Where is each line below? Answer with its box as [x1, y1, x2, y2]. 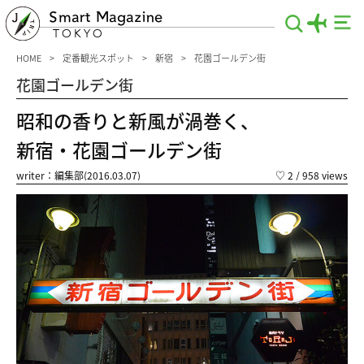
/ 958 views [293, 168, 348, 182]
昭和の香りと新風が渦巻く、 [16, 106, 259, 134]
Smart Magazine [49, 7, 162, 27]
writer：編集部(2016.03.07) [16, 168, 141, 182]
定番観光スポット [63, 51, 134, 64]
